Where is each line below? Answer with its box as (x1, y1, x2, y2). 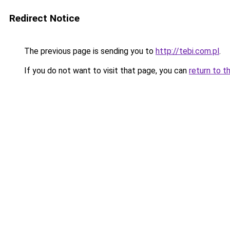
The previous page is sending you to (22, 46, 156, 56)
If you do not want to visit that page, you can (22, 66, 189, 75)
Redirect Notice (9, 12, 80, 24)
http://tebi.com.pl (156, 46, 219, 56)
